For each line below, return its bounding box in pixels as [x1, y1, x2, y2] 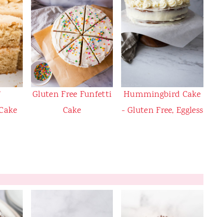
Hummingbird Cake [123, 88, 201, 101]
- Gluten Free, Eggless [121, 104, 203, 117]
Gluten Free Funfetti [32, 88, 112, 101]
